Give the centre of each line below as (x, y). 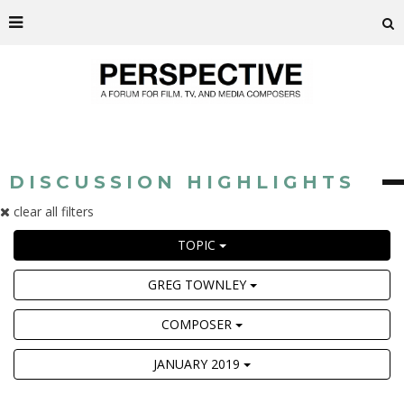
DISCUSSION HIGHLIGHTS (182, 182)
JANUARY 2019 (198, 364)
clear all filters (52, 211)
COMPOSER (198, 324)
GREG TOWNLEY (198, 285)
